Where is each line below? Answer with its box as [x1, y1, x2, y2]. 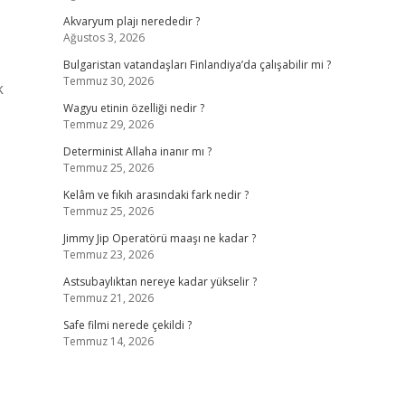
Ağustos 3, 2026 [62, 30, 145, 45]
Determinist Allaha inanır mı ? [62, 144, 212, 159]
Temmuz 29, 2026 [62, 117, 154, 132]
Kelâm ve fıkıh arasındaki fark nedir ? [62, 187, 249, 202]
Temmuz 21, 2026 [62, 290, 154, 306]
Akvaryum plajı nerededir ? [62, 14, 200, 29]
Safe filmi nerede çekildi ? [62, 317, 192, 333]
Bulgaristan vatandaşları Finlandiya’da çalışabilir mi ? [62, 57, 331, 72]
